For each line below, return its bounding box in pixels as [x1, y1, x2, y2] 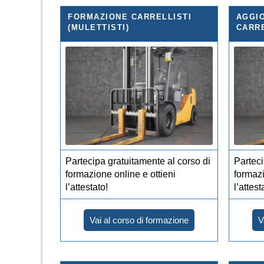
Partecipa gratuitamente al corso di [65, 156, 210, 166]
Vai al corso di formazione [90, 214, 189, 225]
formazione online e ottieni [65, 169, 176, 179]
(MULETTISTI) [68, 22, 129, 32]
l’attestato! [65, 181, 108, 192]
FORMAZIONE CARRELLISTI [68, 12, 192, 21]
